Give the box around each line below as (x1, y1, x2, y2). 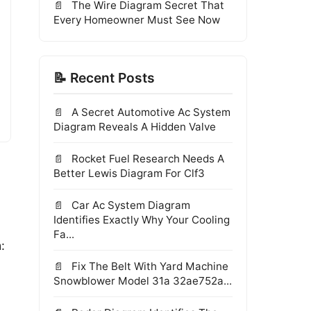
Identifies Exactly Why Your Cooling (53, 213, 230, 226)
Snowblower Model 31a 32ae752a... (53, 274, 232, 287)
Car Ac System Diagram (69, 199, 190, 212)
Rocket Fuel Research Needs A (69, 152, 224, 165)
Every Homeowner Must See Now (53, 13, 220, 26)
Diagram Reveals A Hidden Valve (53, 120, 216, 133)
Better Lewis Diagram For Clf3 (53, 167, 205, 180)
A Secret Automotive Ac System (69, 106, 230, 119)
